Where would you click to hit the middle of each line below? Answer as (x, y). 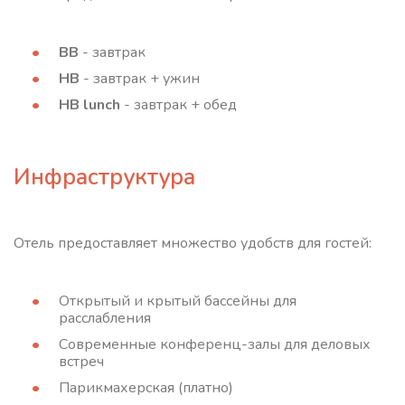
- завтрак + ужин (140, 79)
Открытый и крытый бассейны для (178, 301)
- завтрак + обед (179, 105)
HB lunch (89, 105)
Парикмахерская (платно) (146, 388)
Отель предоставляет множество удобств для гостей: (193, 243)
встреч (81, 362)
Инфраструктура (104, 177)
